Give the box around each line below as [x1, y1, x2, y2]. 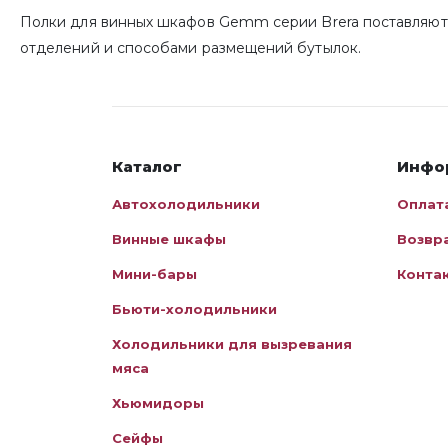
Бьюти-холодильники [112, 301, 277, 318]
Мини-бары [112, 266, 197, 283]
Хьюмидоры [112, 395, 204, 412]
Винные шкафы [112, 231, 226, 248]
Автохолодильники [112, 196, 260, 213]
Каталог [112, 157, 182, 177]
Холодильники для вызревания [112, 336, 352, 353]
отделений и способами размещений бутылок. [20, 39, 361, 58]
